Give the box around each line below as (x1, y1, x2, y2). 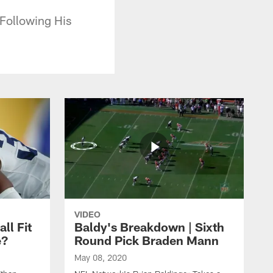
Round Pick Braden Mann (74, 232, 219, 247)
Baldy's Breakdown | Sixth (74, 219, 224, 234)
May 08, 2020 (74, 252, 127, 263)
